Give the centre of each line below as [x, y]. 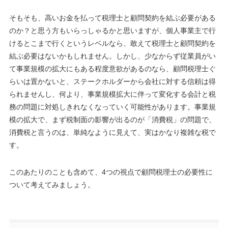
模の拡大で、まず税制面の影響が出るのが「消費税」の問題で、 [112, 119]
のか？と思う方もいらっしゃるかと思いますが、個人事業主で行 [112, 30]
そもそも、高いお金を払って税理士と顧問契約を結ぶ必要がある [112, 18]
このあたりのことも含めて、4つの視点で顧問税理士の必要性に [111, 172]
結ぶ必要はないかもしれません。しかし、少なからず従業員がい [112, 56]
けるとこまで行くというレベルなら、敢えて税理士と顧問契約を [112, 43]
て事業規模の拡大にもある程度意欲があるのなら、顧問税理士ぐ [112, 68]
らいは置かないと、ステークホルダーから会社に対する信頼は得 [112, 81]
